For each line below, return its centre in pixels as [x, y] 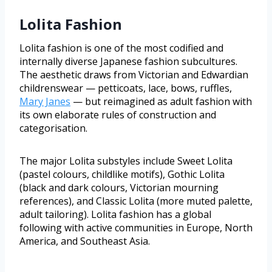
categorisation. [53, 128]
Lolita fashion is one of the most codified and [121, 48]
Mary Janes [45, 102]
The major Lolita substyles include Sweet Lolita [126, 161]
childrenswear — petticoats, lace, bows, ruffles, [126, 88]
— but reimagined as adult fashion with [161, 102]
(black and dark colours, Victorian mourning [119, 188]
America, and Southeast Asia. [85, 241]
